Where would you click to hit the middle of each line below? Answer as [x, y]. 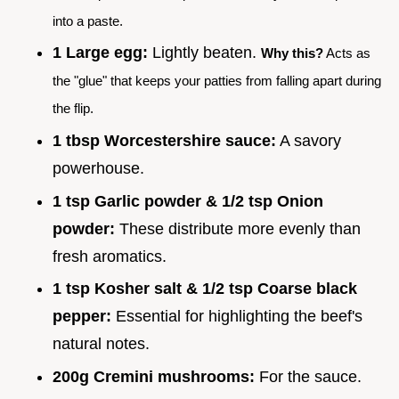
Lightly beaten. [204, 53]
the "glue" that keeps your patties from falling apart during [217, 81]
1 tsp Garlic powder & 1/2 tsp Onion [188, 201]
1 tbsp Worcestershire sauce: [164, 140]
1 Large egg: [100, 53]
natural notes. [101, 344]
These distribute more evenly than [238, 228]
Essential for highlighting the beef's [237, 317]
